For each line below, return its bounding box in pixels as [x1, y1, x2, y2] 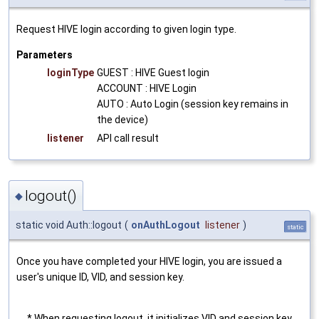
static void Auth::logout [16, 219, 122, 231]
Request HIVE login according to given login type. [16, 23, 236, 36]
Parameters [16, 49, 73, 61]
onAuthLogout [131, 219, 200, 231]
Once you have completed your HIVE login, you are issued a [16, 255, 282, 267]
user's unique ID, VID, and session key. [16, 271, 184, 283]
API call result [97, 132, 159, 145]
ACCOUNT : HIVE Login [97, 83, 197, 95]
